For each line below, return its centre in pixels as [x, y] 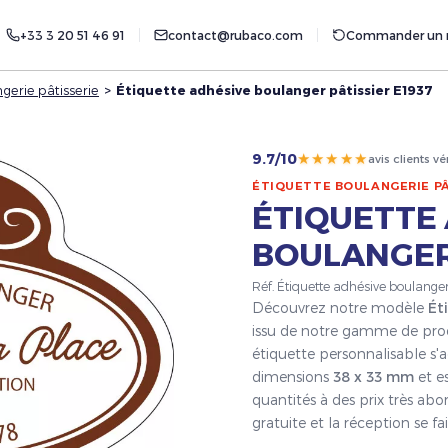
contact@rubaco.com [235, 35]
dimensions [292, 377]
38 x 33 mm [373, 377]
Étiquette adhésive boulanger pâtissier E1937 [274, 89]
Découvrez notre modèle [340, 308]
